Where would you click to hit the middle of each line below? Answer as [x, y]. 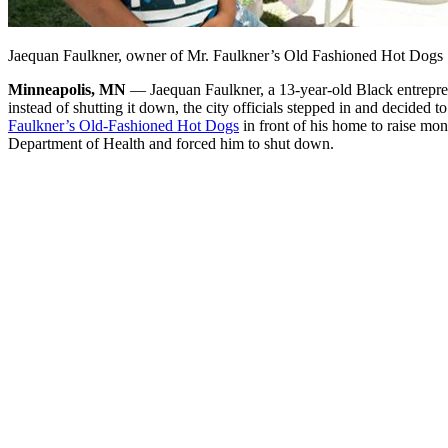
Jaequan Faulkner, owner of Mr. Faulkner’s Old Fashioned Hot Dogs [225, 55]
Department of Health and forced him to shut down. [171, 143]
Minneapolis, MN [67, 89]
